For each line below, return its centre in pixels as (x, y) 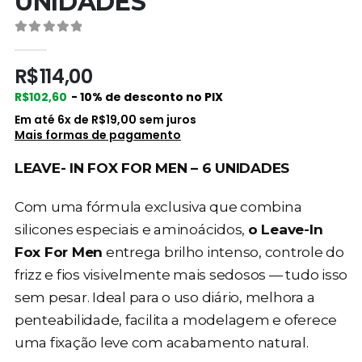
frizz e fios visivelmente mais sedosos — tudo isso (181, 274)
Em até (36, 119)
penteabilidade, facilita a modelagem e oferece (176, 319)
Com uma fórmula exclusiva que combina (158, 206)
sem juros (166, 119)
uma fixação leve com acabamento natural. (161, 342)
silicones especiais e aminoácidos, (131, 229)
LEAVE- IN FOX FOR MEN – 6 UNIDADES (152, 167)
